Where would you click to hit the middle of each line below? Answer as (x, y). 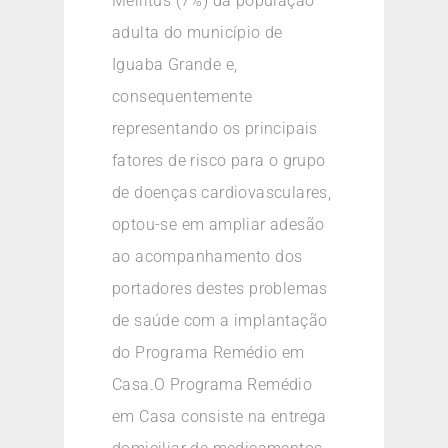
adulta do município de (197, 33)
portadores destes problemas (220, 289)
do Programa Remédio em (208, 353)
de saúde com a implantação (220, 321)
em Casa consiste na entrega (219, 417)
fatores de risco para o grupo (219, 161)
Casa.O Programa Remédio (212, 385)
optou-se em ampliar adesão (218, 225)
